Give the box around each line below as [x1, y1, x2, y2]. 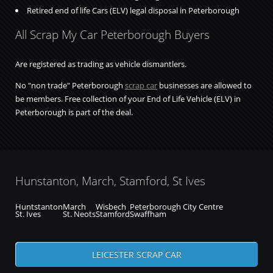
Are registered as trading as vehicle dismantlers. [15, 58, 186, 69]
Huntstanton [15, 200, 63, 212]
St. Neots [63, 208, 96, 219]
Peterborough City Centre [130, 200, 223, 212]
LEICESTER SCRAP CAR [91, 248, 182, 260]
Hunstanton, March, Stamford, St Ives [15, 172, 205, 189]
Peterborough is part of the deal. [15, 106, 133, 118]
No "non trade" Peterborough [15, 79, 125, 91]
